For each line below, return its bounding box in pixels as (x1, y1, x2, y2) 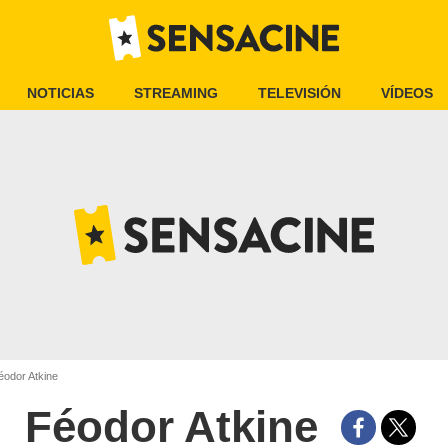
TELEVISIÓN (258, 85, 341, 101)
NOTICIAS (27, 85, 94, 101)
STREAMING (134, 85, 218, 101)
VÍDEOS (381, 85, 433, 101)
